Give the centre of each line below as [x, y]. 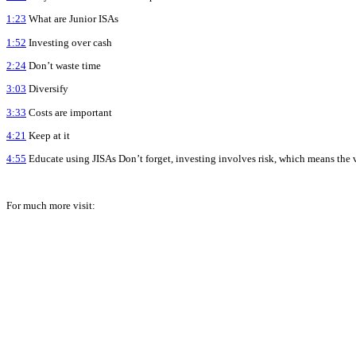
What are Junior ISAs [72, 19]
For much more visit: [51, 205]
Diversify [47, 89]
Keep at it [48, 135]
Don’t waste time [64, 65]
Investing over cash [69, 42]
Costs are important [69, 112]
